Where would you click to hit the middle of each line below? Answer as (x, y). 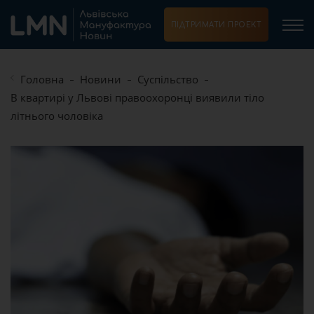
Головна (42, 79)
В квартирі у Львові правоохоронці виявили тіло (137, 97)
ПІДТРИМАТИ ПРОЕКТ (216, 25)
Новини (101, 79)
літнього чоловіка (57, 116)
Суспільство (168, 79)
